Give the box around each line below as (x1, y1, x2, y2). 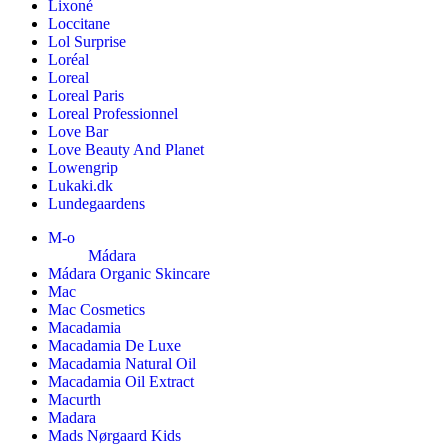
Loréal (48, 51, 89, 68)
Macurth (48, 391, 101, 408)
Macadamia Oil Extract (48, 373, 194, 390)
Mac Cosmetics (48, 301, 145, 318)
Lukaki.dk (48, 177, 113, 194)
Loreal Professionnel (48, 105, 178, 122)
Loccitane (48, 15, 110, 32)
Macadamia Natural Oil (48, 355, 196, 372)
